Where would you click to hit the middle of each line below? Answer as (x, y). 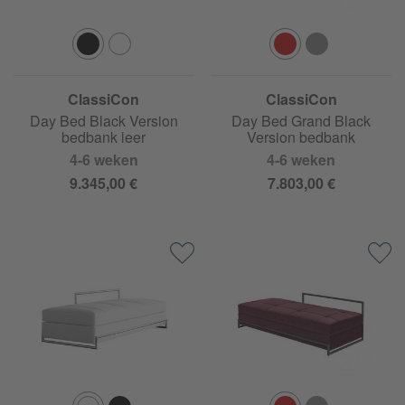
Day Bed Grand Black (301, 121)
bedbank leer (104, 137)
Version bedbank (301, 137)
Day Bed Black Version (104, 121)
